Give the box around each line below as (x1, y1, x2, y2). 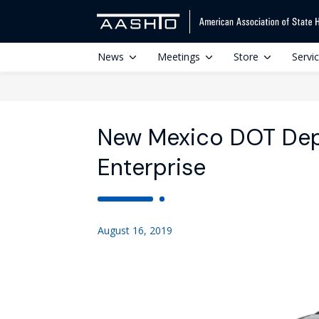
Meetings (157, 50, 200, 63)
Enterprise (98, 152, 206, 182)
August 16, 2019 (98, 224, 172, 237)
